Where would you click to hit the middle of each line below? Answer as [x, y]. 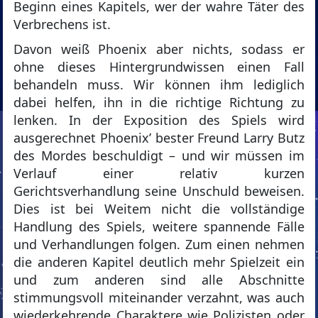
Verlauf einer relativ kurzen [159, 174]
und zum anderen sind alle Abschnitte [159, 280]
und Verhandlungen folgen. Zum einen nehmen [159, 245]
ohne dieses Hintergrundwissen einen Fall [159, 67]
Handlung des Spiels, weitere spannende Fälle [159, 227]
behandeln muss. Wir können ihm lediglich [159, 85]
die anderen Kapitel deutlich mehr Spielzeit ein [159, 262]
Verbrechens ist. [62, 24]
